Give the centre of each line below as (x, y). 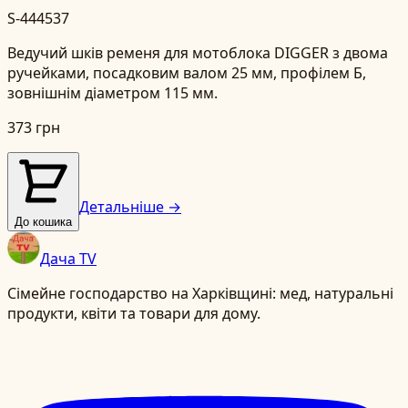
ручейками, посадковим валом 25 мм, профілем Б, (187, 73)
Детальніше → (130, 207)
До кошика (43, 222)
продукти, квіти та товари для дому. (134, 314)
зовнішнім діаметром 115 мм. (112, 93)
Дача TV (68, 259)
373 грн (34, 128)
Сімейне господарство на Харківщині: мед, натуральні (200, 294)
